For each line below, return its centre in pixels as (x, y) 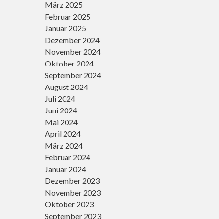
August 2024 (66, 87)
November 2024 (73, 52)
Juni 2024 (61, 110)
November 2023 (73, 192)
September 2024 (73, 75)
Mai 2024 (61, 122)
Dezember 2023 (72, 181)
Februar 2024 (68, 157)
